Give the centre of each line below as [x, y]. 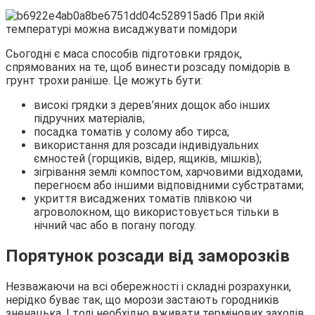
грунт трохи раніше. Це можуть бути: [104, 81]
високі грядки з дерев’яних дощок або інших [152, 105]
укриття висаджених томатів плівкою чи [143, 199]
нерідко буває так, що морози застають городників [142, 300]
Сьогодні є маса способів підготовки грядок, [124, 54]
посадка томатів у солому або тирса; [131, 132]
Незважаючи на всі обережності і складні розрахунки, [148, 286]
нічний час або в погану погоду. [115, 225]
